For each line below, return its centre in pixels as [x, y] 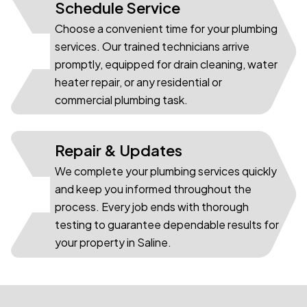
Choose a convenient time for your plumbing [166, 28]
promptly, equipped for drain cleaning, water [166, 64]
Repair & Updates [119, 150]
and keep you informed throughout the [153, 189]
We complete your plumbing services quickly [166, 171]
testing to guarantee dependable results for [167, 225]
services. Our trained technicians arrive [152, 46]
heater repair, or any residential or [138, 82]
